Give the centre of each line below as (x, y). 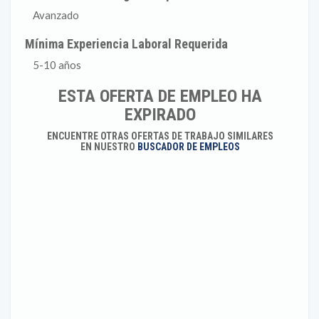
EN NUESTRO (109, 147)
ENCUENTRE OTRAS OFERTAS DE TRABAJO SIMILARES (160, 136)
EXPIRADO (160, 115)
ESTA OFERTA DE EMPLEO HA (160, 96)
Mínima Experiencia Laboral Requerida (127, 44)
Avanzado (56, 15)
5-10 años (57, 65)
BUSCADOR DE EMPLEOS (188, 147)
